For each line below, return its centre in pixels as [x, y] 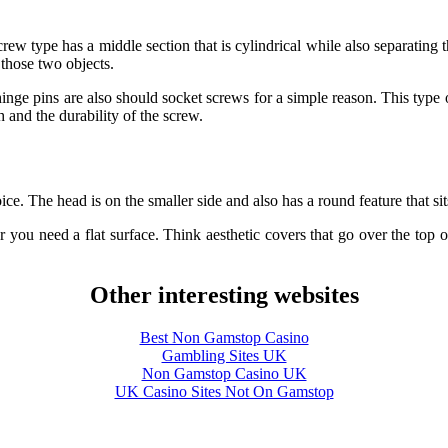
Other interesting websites [224, 294]
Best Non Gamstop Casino [224, 337]
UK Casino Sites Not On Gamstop [224, 391]
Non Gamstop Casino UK [224, 373]
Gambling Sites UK [224, 355]
